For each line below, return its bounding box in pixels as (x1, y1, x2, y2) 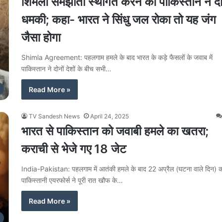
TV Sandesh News (29, 112, 80, 120)
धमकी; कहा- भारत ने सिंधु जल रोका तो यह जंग (21, 12, 216, 27)
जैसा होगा (21, 30, 60, 45)
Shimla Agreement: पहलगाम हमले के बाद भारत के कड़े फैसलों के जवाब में (21, 53, 213, 61)
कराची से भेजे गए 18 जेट (21, 141, 126, 156)
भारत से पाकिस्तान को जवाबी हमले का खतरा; (21, 123, 209, 138)
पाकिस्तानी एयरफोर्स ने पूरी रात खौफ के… (21, 175, 123, 184)
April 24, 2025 (90, 112, 129, 120)
